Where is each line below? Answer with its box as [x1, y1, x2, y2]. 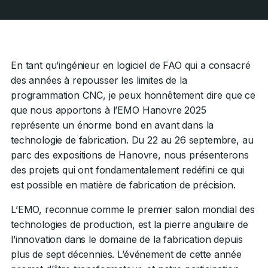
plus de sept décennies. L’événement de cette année [11, 248, 242, 260]
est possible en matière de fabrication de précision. [11, 179, 236, 191]
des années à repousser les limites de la [11, 74, 187, 86]
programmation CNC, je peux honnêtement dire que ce [11, 89, 255, 101]
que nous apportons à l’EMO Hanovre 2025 [11, 104, 206, 116]
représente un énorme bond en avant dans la [11, 119, 214, 131]
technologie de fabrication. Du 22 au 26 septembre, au [11, 134, 254, 146]
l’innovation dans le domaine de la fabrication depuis [11, 233, 243, 245]
